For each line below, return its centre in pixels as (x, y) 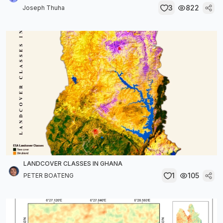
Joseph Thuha (44, 7)
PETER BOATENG (49, 175)
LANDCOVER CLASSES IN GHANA (73, 164)
